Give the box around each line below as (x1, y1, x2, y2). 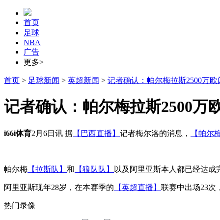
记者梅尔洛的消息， (120, 129, 191, 137)
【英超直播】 (114, 183, 161, 192)
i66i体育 (4, 129, 31, 137)
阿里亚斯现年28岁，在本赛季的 (4, 183, 114, 192)
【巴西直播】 (73, 129, 120, 137)
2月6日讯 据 (31, 129, 73, 137)
